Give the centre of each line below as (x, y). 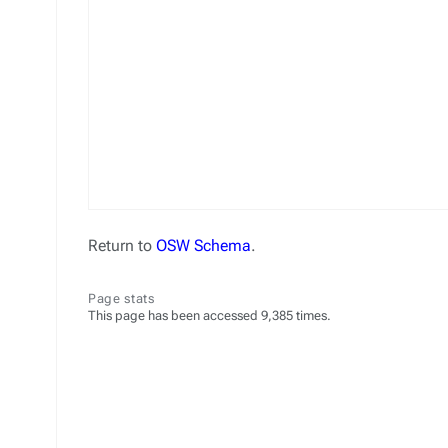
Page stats (121, 298)
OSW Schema (203, 245)
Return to (122, 245)
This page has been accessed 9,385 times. (209, 315)
